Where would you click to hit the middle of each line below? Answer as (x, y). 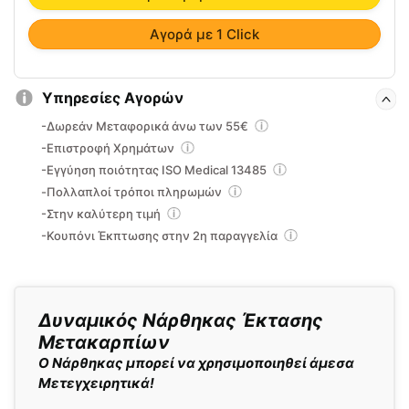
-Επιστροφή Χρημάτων (109, 148)
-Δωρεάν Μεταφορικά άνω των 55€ (146, 126)
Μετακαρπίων (104, 343)
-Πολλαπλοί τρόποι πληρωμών (133, 192)
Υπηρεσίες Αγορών (113, 98)
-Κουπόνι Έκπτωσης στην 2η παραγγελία (161, 236)
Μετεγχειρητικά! (96, 383)
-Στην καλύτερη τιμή (102, 214)
